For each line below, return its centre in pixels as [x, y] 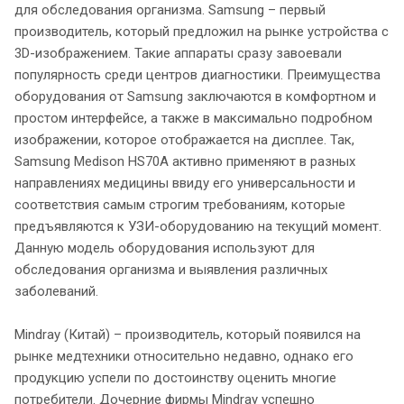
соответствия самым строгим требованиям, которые [180, 204]
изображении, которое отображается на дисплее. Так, [184, 139]
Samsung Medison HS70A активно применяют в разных [185, 161]
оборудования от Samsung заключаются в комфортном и [195, 96]
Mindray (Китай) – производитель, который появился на [188, 334]
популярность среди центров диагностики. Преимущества [197, 74]
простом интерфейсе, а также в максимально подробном [193, 118]
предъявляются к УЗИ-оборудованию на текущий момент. [198, 226]
